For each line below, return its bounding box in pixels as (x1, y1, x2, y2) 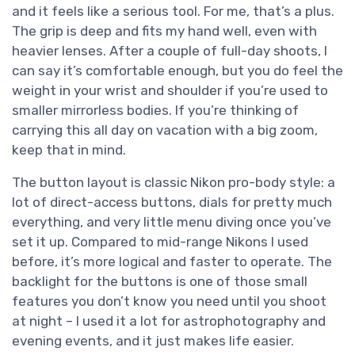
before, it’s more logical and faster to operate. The (12, 254, 332, 270)
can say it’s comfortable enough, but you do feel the (12, 63, 343, 79)
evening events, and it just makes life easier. (12, 333, 294, 349)
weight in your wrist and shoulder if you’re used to (12, 82, 328, 99)
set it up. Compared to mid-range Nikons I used (12, 234, 308, 250)
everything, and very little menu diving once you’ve (12, 214, 331, 231)
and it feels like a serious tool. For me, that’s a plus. (12, 3, 334, 20)
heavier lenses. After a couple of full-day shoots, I (12, 43, 327, 59)
